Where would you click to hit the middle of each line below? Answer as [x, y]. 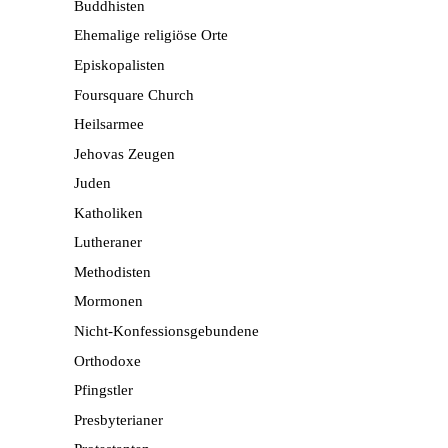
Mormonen [108, 301]
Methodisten [112, 271]
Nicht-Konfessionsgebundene [166, 331]
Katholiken [108, 212]
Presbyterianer [118, 419]
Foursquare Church [134, 94]
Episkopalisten [119, 64]
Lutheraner [108, 242]
